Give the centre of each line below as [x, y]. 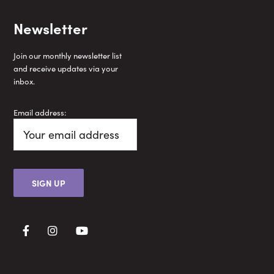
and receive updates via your [66, 68]
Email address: [40, 112]
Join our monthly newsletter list [68, 55]
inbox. [24, 81]
